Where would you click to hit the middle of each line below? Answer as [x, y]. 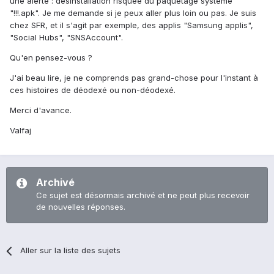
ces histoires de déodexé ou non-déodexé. [93, 90]
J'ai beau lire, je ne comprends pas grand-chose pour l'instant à [134, 78]
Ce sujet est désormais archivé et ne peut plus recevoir [143, 195]
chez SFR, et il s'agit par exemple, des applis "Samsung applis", [131, 25]
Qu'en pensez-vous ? [51, 58]
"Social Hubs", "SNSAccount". [66, 38]
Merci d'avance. [41, 110]
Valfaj [20, 131]
